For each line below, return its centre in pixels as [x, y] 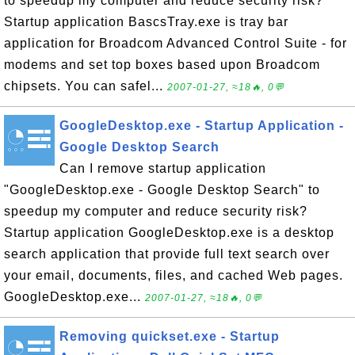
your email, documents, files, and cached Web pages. [174, 275]
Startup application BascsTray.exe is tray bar [146, 22]
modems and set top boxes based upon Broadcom [162, 65]
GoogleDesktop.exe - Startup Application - [202, 126]
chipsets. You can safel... [86, 86]
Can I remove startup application [163, 168]
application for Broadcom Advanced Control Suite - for [176, 43]
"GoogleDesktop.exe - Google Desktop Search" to [162, 190]
